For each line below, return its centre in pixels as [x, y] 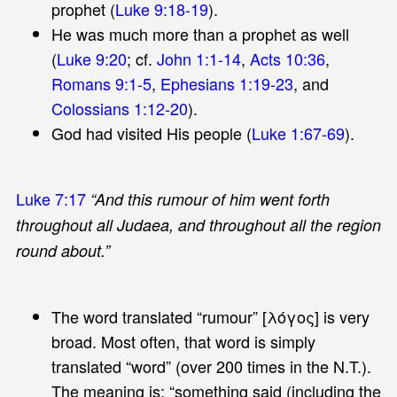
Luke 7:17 [51, 198]
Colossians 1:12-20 [119, 108]
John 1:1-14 [198, 58]
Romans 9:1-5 [101, 83]
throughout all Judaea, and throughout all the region [198, 224]
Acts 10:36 [287, 58]
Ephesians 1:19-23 [226, 83]
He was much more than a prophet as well [200, 33]
